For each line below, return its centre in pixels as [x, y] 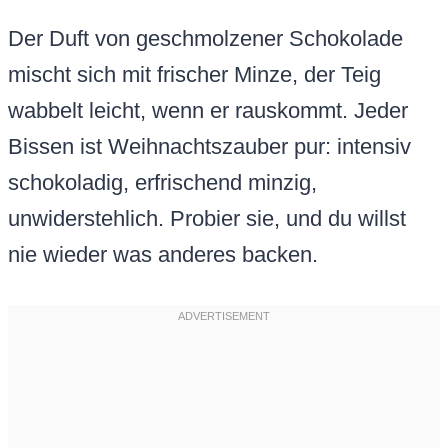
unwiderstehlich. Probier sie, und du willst [207, 219]
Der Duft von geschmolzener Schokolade [205, 39]
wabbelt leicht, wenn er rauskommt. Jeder [208, 111]
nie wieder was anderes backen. [163, 255]
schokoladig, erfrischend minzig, [162, 183]
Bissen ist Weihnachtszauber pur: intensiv [209, 147]
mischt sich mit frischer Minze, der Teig [194, 75]
